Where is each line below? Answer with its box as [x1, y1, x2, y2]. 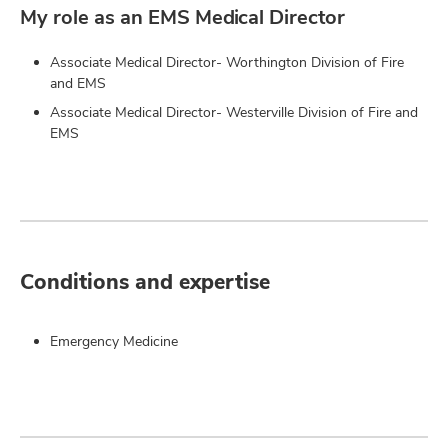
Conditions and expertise [20, 268, 270, 295]
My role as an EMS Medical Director [20, 4, 345, 30]
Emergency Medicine [50, 332, 178, 350]
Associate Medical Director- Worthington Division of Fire [50, 53, 404, 71]
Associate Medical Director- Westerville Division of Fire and [50, 103, 418, 121]
